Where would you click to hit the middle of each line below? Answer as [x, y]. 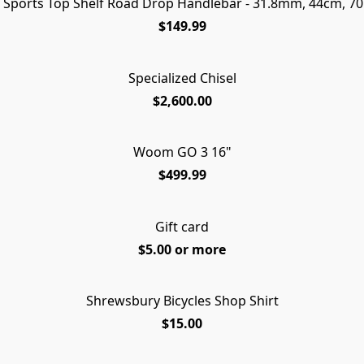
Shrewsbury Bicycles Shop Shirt [182, 301]
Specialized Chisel [182, 78]
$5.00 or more [182, 249]
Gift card [182, 226]
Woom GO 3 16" [182, 152]
